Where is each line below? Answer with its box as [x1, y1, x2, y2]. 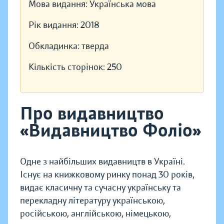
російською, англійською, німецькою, [20, 208, 171, 219]
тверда [81, 40, 109, 52]
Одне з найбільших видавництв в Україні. [20, 156, 185, 167]
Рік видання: [28, 19, 80, 31]
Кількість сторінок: [28, 61, 107, 73]
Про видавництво [20, 102, 164, 125]
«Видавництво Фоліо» [20, 119, 201, 142]
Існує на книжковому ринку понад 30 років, [20, 169, 194, 180]
